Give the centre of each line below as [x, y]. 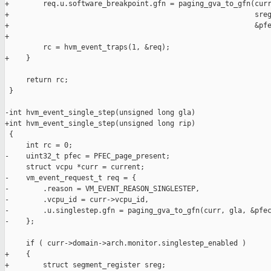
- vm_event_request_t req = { [70, 178]
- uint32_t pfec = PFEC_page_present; [87, 156]
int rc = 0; [39, 145]
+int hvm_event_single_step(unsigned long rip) [100, 124]
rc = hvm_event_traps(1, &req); [87, 47]
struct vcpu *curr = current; [75, 167]
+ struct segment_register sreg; [85, 265]
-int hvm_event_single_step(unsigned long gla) [100, 113]
